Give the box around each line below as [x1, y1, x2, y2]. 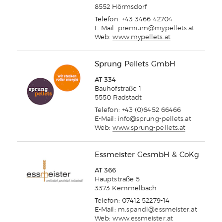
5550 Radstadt [95, 95, 142, 102]
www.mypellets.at [112, 34, 170, 41]
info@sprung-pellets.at [117, 116, 191, 123]
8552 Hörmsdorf [95, 4, 147, 11]
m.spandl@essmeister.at [117, 207, 197, 214]
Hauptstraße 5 [95, 176, 140, 183]
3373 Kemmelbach [95, 185, 157, 192]
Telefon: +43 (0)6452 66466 [95, 107, 181, 114]
